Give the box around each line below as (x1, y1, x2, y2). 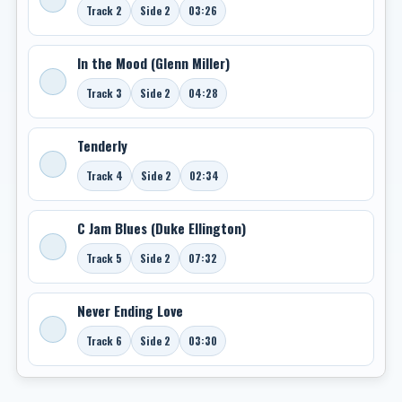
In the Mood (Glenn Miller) (77, 53, 230, 73)
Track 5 (86, 250, 122, 266)
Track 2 (86, 3, 122, 18)
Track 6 (86, 333, 122, 348)
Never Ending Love (77, 301, 183, 320)
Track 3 (86, 85, 122, 100)
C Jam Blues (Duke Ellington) (77, 218, 246, 238)
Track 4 (86, 168, 123, 183)
